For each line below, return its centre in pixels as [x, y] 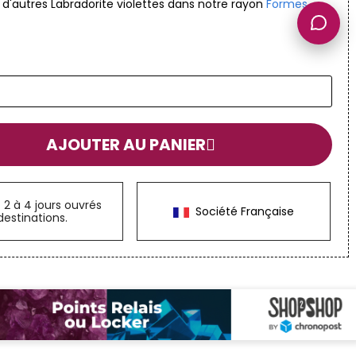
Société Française [241, 211]
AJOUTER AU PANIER [126, 145]
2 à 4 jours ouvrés [53, 205]
